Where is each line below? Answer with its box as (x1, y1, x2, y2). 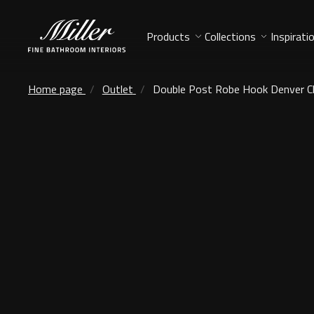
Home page (28, 80, 83, 97)
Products (146, 27, 190, 45)
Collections (204, 27, 256, 45)
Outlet (102, 80, 133, 97)
